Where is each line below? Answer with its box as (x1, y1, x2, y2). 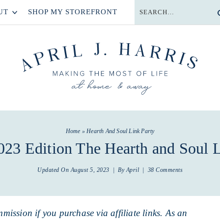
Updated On (37, 166, 71, 173)
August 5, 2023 (70, 166, 110, 173)
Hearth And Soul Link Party (86, 127, 155, 135)
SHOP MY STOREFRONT (28, 8, 118, 16)
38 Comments (147, 166, 183, 173)
